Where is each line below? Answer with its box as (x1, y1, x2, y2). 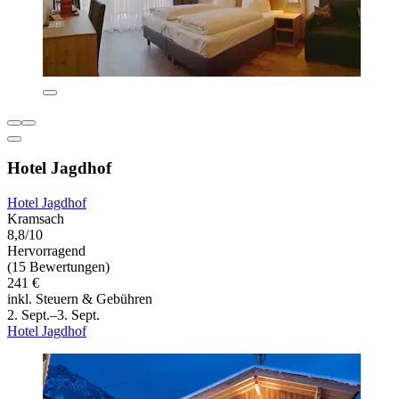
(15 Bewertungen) (7, 259, 110, 275)
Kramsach (7, 211, 64, 227)
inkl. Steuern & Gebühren (7, 291, 152, 307)
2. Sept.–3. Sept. (7, 307, 100, 323)
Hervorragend (7, 243, 85, 259)
